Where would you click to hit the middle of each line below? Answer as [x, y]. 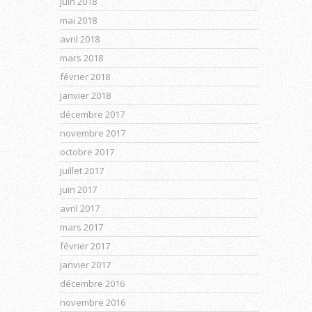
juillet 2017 [82, 171]
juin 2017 [78, 189]
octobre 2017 [87, 152]
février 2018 [85, 77]
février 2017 [85, 246]
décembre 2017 [92, 114]
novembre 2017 [93, 133]
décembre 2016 [92, 283]
